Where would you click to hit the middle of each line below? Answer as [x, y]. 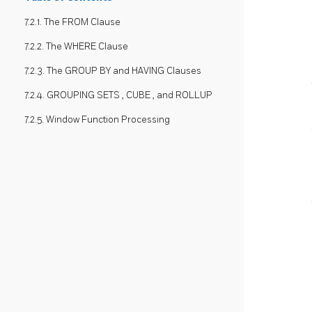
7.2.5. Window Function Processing [97, 120]
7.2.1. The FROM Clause [72, 22]
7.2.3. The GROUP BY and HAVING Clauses [113, 71]
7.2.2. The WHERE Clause [76, 47]
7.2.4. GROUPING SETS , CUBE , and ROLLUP [118, 95]
